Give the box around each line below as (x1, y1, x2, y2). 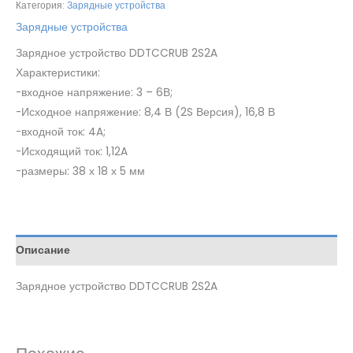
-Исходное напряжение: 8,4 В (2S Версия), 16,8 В (16, 104, 275, 120)
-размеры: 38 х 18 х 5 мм (16, 163, 145, 179)
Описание (16, 243, 70, 258)
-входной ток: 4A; (16, 124, 106, 139)
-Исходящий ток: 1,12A (16, 143, 128, 159)
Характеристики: (16, 65, 100, 80)
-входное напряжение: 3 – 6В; (16, 84, 173, 100)
